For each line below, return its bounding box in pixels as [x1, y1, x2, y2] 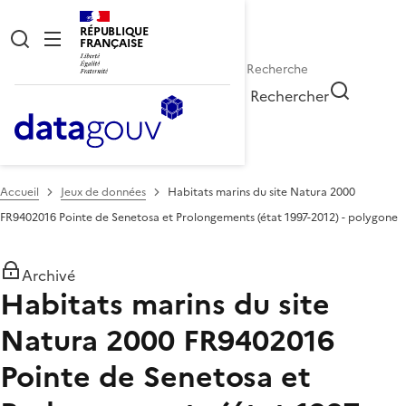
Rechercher [250, 84, 330, 107]
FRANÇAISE [80, 34, 143, 52]
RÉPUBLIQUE [80, 23, 149, 40]
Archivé [22, 264, 75, 286]
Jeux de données [61, 183, 146, 200]
